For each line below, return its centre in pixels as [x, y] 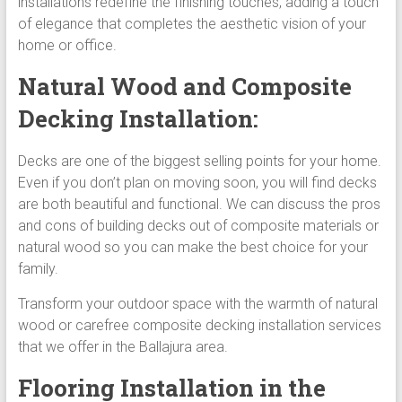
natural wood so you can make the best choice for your [192, 247]
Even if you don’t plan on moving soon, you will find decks [197, 182]
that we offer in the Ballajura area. [122, 346]
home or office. [67, 45]
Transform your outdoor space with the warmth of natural [197, 303]
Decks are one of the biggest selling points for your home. [199, 161]
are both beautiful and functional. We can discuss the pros [199, 204]
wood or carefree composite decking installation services [199, 325]
